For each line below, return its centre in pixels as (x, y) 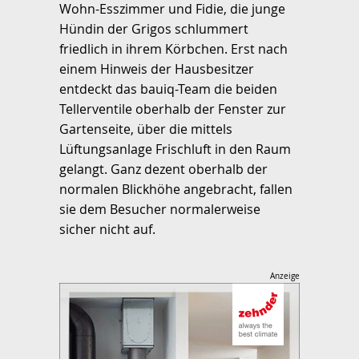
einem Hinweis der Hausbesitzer (157, 69)
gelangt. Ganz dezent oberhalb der (163, 169)
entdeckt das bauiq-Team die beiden (168, 89)
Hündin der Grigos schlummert (154, 29)
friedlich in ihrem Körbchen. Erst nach (173, 49)
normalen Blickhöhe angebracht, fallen (176, 190)
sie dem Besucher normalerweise (160, 210)
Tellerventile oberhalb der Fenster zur (173, 109)
